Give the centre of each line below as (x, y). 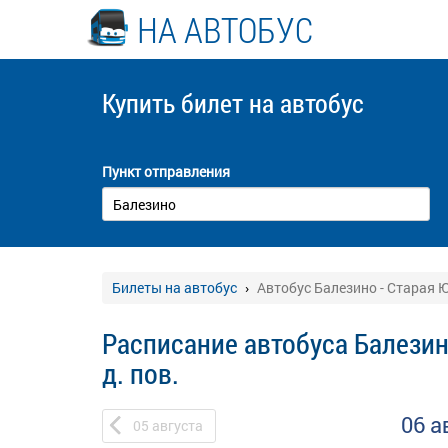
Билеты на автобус (174, 287)
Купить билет (175, 103)
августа (177, 425)
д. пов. (140, 373)
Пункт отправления (166, 171)
